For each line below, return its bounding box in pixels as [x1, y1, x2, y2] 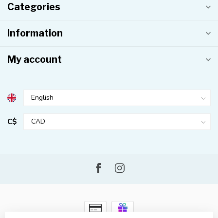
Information [7, 27, 63, 39]
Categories [7, 1, 60, 13]
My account [7, 54, 62, 66]
